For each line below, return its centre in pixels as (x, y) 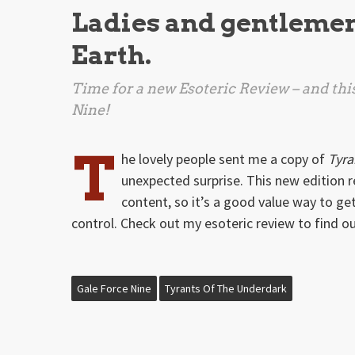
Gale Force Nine (114, 288)
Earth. (112, 55)
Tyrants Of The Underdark (226, 288)
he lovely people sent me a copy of (225, 158)
